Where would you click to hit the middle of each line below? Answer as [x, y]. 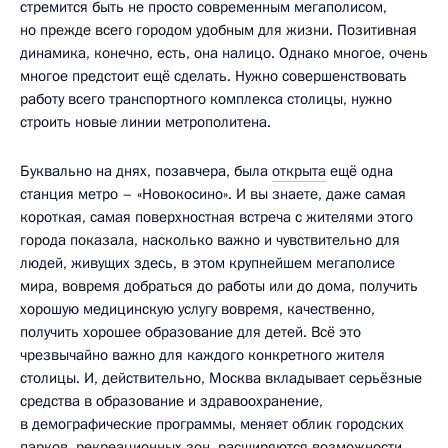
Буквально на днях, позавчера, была [146, 170]
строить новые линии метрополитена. [145, 121]
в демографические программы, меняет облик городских [212, 423]
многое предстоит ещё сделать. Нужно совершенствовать [213, 75]
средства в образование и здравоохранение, [171, 400]
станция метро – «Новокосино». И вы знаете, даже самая [213, 193]
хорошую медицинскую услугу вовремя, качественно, [197, 308]
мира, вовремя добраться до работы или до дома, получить [219, 285]
